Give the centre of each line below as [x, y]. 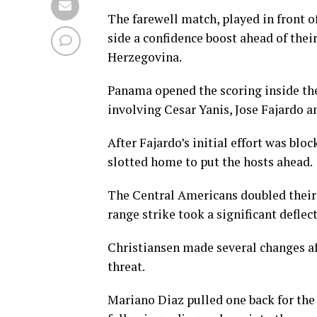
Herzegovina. [145, 57]
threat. [126, 267]
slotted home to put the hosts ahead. [210, 162]
